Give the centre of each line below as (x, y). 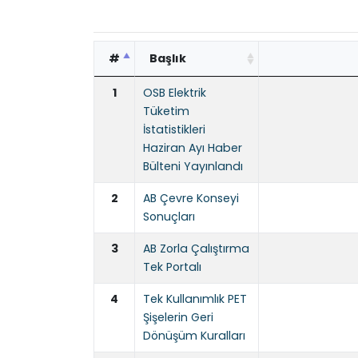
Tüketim (166, 111)
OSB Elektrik (175, 93)
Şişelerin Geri (178, 318)
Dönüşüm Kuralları (194, 336)
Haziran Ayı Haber (193, 148)
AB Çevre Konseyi (191, 199)
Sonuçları (169, 217)
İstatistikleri (174, 130)
